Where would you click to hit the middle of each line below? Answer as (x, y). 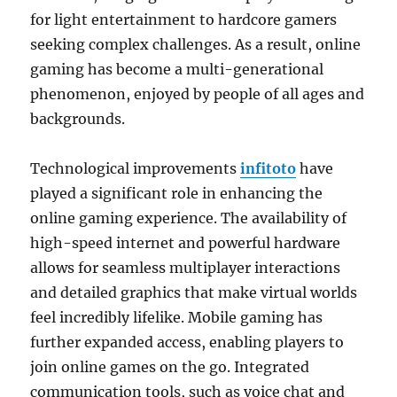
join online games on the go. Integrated (170, 367)
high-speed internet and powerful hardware (186, 243)
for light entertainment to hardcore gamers (184, 20)
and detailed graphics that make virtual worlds (194, 293)
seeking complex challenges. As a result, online (196, 45)
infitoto (269, 169)
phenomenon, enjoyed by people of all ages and (198, 94)
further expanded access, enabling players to (187, 343)
